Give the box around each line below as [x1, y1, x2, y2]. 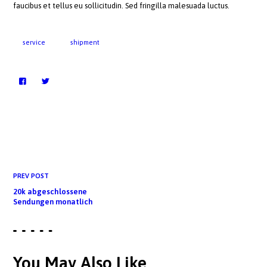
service [23, 38, 46, 46]
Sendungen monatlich [13, 197, 94, 206]
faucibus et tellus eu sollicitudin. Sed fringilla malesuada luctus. [13, 1, 230, 11]
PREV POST [13, 171, 49, 179]
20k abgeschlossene [13, 187, 88, 196]
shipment [70, 38, 100, 46]
